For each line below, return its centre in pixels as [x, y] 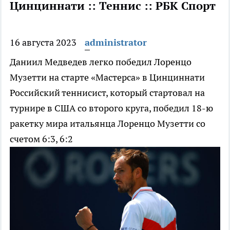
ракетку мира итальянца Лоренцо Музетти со [108, 124]
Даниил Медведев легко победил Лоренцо [101, 62]
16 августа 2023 [43, 43]
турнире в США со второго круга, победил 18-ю [111, 108]
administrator [116, 43]
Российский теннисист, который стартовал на [107, 93]
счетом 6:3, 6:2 [41, 139]
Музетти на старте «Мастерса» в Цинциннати [107, 78]
